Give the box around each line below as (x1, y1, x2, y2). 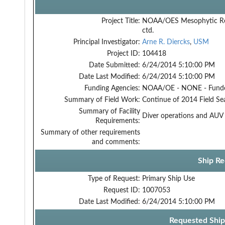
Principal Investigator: (73, 38, 140, 46)
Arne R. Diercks (142, 38, 190, 46)
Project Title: (101, 17, 140, 25)
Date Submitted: (89, 61, 140, 69)
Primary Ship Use (142, 175, 195, 182)
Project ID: (107, 50, 140, 57)
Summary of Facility (79, 107, 140, 115)
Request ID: (103, 186, 140, 194)
